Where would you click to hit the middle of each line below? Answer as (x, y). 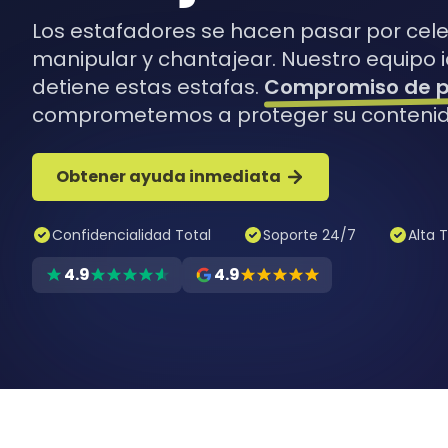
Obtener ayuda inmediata (168, 176)
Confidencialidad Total (131, 235)
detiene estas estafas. (148, 87)
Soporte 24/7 (309, 235)
